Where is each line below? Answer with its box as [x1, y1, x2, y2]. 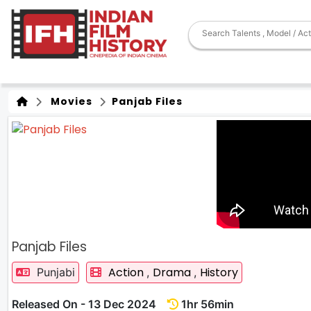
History [200, 264, 238, 280]
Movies [45, 94, 92, 108]
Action [108, 264, 146, 280]
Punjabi [33, 265, 75, 279]
